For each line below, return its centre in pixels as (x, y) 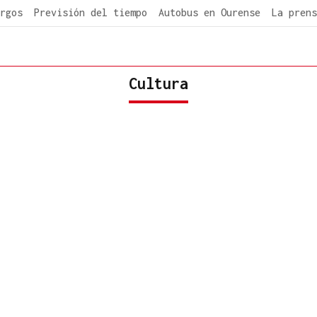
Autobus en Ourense (209, 12)
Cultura (158, 83)
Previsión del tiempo (91, 12)
